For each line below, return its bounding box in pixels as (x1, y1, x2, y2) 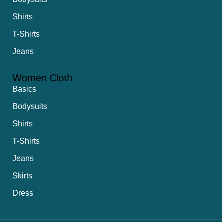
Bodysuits (12, 102, 47, 111)
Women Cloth (12, 72, 72, 84)
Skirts (12, 171, 32, 180)
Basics (12, 85, 36, 94)
